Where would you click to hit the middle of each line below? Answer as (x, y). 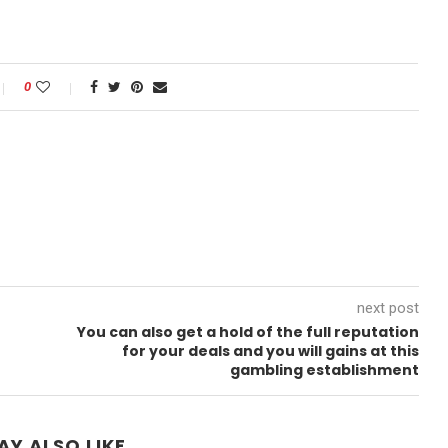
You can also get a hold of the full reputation (247, 332)
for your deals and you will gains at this (270, 351)
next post (387, 308)
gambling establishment (324, 370)
